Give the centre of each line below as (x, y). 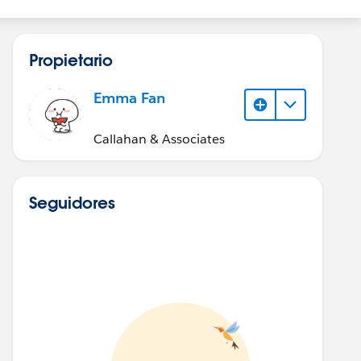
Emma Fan (129, 98)
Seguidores (72, 202)
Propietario (71, 60)
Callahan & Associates (159, 139)
